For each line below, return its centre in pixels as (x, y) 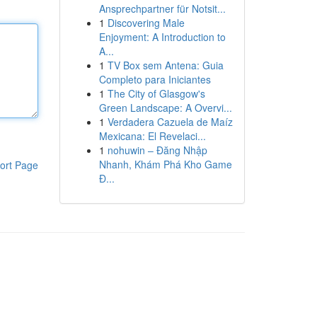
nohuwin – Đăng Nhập (157, 150)
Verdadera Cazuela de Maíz (170, 122)
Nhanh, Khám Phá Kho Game (165, 164)
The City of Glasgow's (156, 93)
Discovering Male (146, 23)
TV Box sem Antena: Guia (165, 65)
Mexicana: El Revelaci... (152, 136)
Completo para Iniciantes (155, 79)
